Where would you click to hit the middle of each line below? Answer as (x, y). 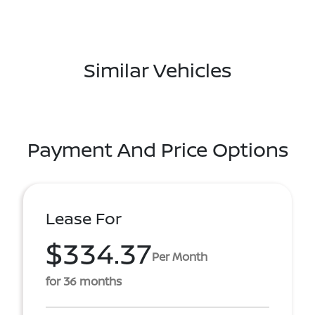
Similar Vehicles (157, 70)
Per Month (180, 256)
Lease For (84, 218)
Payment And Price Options (157, 149)
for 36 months (84, 281)
